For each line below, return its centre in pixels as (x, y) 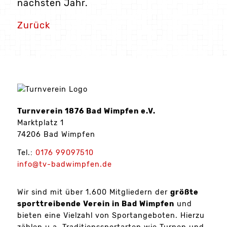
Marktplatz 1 (40, 123)
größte (184, 192)
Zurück (33, 26)
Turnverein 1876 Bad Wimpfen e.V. (86, 111)
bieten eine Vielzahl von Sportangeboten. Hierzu (111, 215)
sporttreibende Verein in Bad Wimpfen (96, 204)
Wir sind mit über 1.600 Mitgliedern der (93, 192)
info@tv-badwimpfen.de (64, 164)
